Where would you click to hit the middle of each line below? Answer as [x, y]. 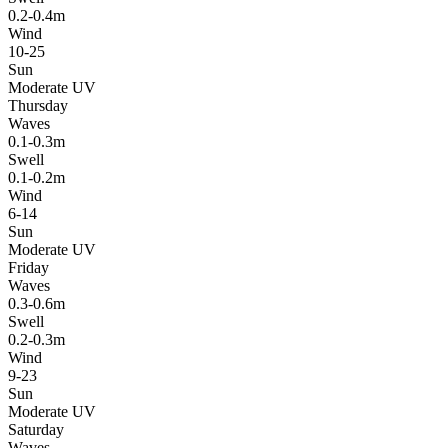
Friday [28, 267]
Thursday [38, 105]
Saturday [36, 429]
